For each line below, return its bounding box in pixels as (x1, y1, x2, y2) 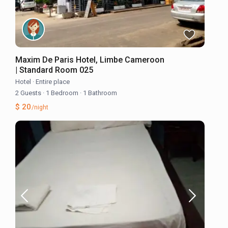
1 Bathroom (81, 89, 118, 97)
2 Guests (15, 89, 43, 97)
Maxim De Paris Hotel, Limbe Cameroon (15, 54, 165, 65)
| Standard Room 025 (15, 65, 94, 75)
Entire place (36, 77, 70, 85)
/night (30, 103, 49, 111)
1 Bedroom (44, 89, 80, 97)
